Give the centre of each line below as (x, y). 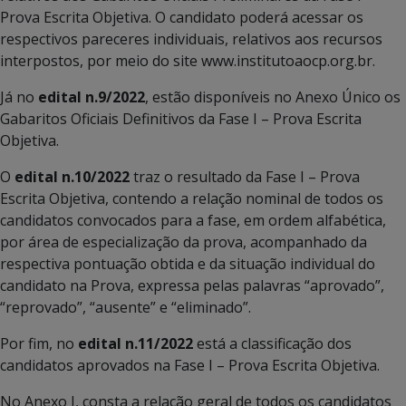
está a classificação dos (272, 343)
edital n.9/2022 (92, 97)
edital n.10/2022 (72, 177)
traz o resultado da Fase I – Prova (245, 177)
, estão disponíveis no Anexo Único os (273, 97)
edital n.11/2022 (135, 343)
